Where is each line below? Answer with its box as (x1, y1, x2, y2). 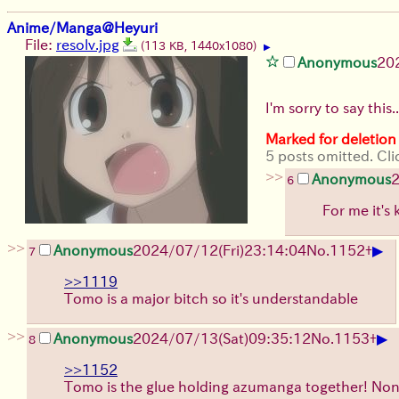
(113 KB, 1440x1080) (141, 39, 260, 52)
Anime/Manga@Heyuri (7, 20, 158, 35)
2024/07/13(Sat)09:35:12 (133, 330, 311, 346)
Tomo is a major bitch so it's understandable (64, 290, 358, 305)
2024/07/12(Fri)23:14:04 (133, 242, 306, 257)
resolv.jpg (56, 37, 119, 52)
